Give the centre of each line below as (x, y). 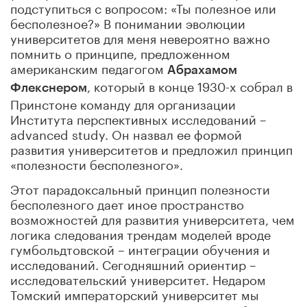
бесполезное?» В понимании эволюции (128, 22)
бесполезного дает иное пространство (127, 202)
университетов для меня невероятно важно (140, 37)
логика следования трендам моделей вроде (140, 233)
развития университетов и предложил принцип (151, 148)
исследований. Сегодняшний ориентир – (133, 263)
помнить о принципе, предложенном (120, 52)
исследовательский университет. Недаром (138, 278)
